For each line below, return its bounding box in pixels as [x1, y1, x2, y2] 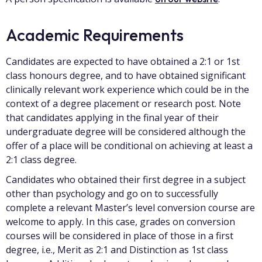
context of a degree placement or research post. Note [6, 97, 241, 110]
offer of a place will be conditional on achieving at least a [6, 139, 253, 152]
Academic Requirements [6, 25, 187, 45]
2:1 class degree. [6, 153, 77, 166]
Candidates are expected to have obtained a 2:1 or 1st [6, 55, 240, 68]
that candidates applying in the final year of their [6, 111, 219, 124]
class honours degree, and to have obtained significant [6, 69, 246, 82]
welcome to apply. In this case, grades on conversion [6, 215, 235, 228]
